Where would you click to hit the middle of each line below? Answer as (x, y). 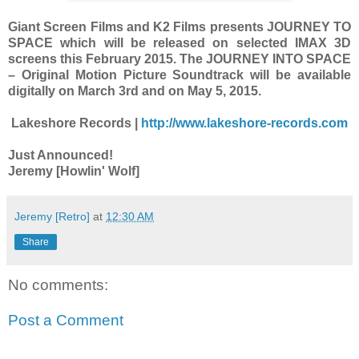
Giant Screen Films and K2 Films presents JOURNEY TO (179, 27)
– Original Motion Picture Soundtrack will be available (179, 75)
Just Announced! (61, 155)
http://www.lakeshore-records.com (244, 123)
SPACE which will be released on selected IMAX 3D (179, 43)
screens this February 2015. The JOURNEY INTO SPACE (179, 59)
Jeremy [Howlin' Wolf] (74, 171)
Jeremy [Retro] (52, 217)
